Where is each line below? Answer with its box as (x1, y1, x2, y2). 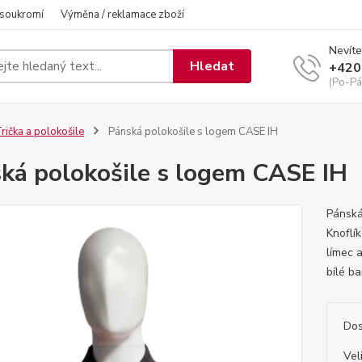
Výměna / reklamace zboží (61, 7, 184, 22)
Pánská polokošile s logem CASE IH (105, 124, 278, 139)
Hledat (190, 57, 235, 75)
